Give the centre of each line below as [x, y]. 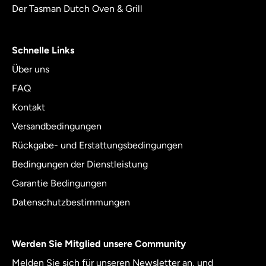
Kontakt [28, 107]
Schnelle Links [43, 50]
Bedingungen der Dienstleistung [80, 164]
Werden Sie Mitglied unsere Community [99, 244]
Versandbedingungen [57, 126]
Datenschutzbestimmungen [71, 202]
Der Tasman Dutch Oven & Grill [77, 9]
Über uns [31, 69]
